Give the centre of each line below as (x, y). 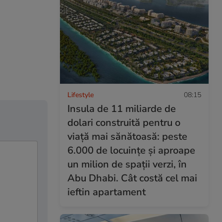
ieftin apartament (107, 192)
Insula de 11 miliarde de (122, 109)
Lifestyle (81, 95)
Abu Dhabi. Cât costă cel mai (132, 178)
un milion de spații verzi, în (127, 164)
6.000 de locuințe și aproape (131, 150)
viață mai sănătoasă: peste (127, 136)
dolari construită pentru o (124, 122)
